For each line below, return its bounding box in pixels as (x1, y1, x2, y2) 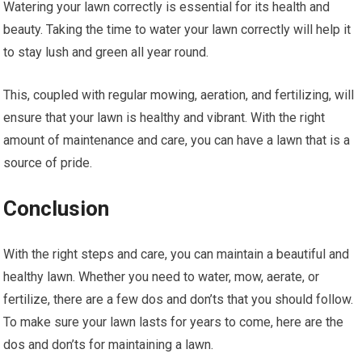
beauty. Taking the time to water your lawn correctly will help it (3, 21, 351, 37)
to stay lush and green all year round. (3, 44, 209, 60)
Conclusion (3, 196, 110, 221)
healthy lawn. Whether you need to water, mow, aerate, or (3, 268, 320, 284)
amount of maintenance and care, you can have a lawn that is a (3, 132, 351, 148)
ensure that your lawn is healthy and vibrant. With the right (3, 109, 326, 125)
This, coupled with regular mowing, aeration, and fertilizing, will (3, 86, 355, 103)
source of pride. (3, 154, 93, 170)
